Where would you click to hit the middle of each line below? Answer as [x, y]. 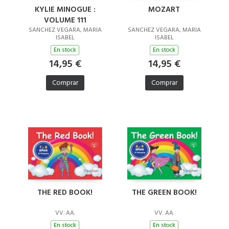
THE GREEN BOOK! [164, 193]
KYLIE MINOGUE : [65, 9]
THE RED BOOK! [65, 193]
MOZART [164, 9]
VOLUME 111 [65, 20]
